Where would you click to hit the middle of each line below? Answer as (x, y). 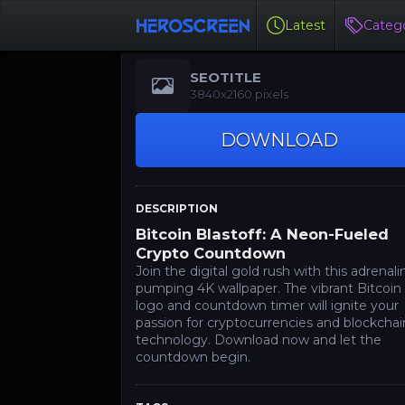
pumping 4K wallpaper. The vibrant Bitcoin (269, 288)
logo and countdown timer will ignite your (268, 306)
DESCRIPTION (177, 208)
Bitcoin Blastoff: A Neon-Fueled (263, 234)
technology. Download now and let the (259, 340)
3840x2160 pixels (240, 94)
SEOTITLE (226, 77)
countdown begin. (193, 357)
